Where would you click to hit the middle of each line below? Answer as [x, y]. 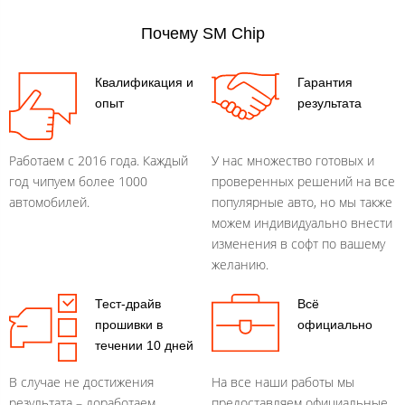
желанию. [240, 264]
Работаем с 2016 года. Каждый [99, 160]
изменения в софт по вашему [298, 244]
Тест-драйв [128, 304]
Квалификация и [144, 82]
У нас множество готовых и [293, 160]
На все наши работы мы [283, 382]
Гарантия [325, 82]
